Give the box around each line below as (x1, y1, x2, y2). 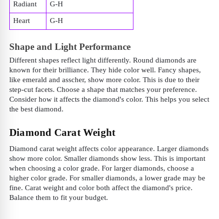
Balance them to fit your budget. (9, 193, 108, 201)
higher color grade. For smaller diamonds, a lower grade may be (9, 174, 205, 182)
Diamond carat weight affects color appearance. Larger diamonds (9, 144, 209, 153)
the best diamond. (9, 105, 64, 113)
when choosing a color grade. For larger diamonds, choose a (9, 164, 194, 172)
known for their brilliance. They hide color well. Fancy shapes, (9, 66, 201, 74)
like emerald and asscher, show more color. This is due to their (9, 75, 199, 84)
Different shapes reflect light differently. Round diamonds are (9, 56, 197, 64)
